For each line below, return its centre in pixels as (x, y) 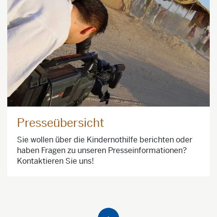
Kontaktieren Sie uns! (55, 161)
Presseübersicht (61, 123)
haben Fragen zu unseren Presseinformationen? (102, 150)
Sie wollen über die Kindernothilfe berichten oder (105, 139)
